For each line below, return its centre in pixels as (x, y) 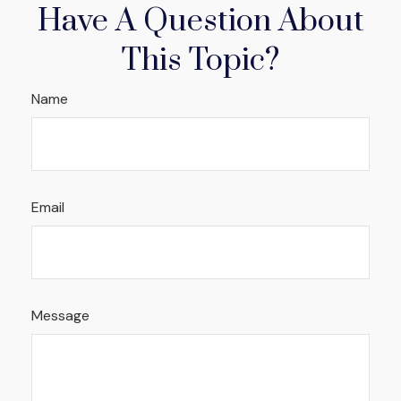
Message (60, 316)
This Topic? (200, 61)
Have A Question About (200, 22)
